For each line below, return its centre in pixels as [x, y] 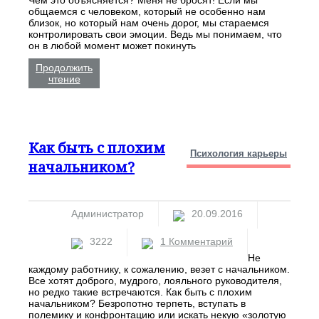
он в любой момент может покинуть [112, 45]
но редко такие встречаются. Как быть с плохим [140, 292]
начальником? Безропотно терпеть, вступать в [137, 303]
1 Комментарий [197, 241]
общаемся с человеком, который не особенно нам [147, 11]
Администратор [108, 213]
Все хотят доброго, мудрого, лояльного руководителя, [155, 280]
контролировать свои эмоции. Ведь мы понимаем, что [155, 34]
